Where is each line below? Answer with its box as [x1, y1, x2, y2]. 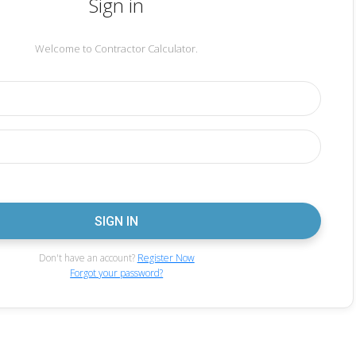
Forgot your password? [70, 265, 164, 280]
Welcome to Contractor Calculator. [35, 41, 199, 56]
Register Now [137, 251, 195, 265]
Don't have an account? [38, 251, 137, 265]
